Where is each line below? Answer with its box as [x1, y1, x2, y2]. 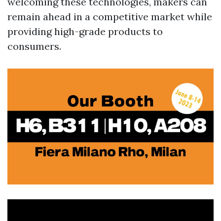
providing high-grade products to [7, 25, 163, 38]
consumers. [7, 40, 61, 53]
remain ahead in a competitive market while [7, 10, 212, 23]
